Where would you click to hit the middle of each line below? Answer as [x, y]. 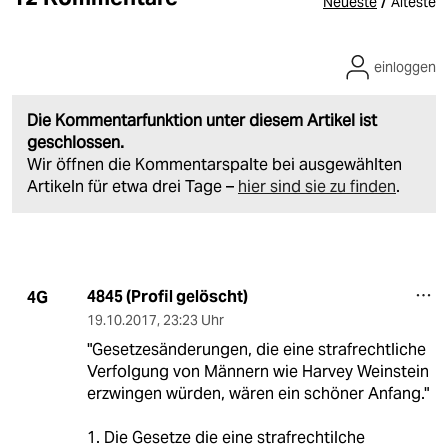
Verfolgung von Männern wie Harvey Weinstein [257, 372]
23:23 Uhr [193, 320]
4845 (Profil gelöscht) [167, 297]
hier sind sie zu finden [317, 187]
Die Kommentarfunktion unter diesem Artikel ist [202, 121]
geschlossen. [75, 143]
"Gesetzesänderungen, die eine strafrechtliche [256, 350]
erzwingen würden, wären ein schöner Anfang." [257, 394]
